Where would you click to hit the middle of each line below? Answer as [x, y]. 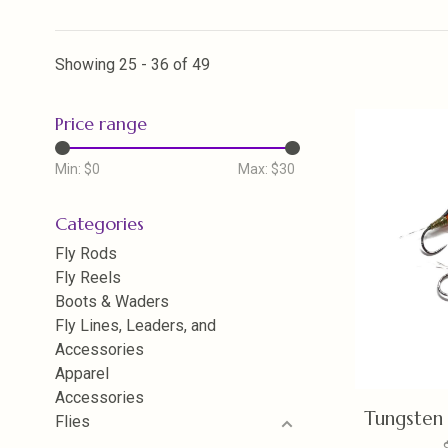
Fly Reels [88, 277]
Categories [99, 223]
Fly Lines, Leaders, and [135, 325]
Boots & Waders [112, 301]
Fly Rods [86, 253]
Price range [101, 123]
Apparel [82, 373]
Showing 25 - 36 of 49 [132, 64]
